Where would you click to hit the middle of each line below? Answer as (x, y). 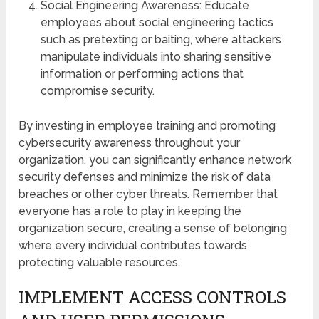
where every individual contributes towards (133, 245)
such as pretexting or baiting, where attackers (161, 39)
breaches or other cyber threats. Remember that (148, 194)
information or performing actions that (142, 73)
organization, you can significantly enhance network (155, 159)
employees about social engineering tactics (157, 22)
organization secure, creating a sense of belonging (153, 228)
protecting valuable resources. (100, 262)
